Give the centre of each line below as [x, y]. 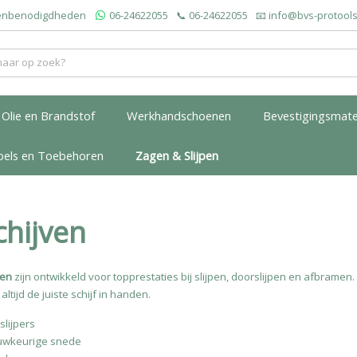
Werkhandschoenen [179, 116]
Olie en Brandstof [48, 116]
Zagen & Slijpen [177, 155]
